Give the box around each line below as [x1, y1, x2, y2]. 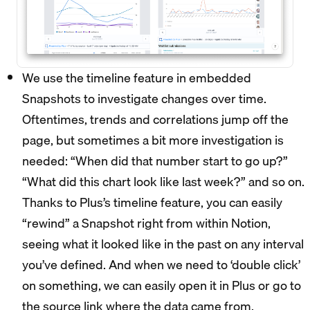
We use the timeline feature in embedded [22, 68, 251, 89]
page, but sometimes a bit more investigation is [22, 130, 284, 151]
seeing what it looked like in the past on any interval [22, 234, 304, 255]
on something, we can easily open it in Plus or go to [22, 275, 301, 296]
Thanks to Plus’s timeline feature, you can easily [22, 192, 282, 213]
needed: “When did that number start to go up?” [22, 151, 288, 172]
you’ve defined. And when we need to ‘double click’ [22, 255, 300, 275]
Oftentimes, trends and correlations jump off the [22, 109, 289, 130]
